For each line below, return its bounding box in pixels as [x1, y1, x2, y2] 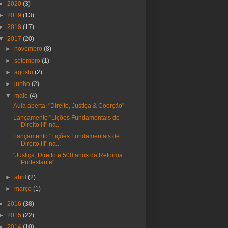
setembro [14, 56, 42, 64]
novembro [14, 45, 44, 52]
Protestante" [20, 158, 54, 166]
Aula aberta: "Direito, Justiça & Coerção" [13, 102, 124, 109]
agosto [14, 68, 35, 76]
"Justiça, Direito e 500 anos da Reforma [13, 151, 123, 159]
